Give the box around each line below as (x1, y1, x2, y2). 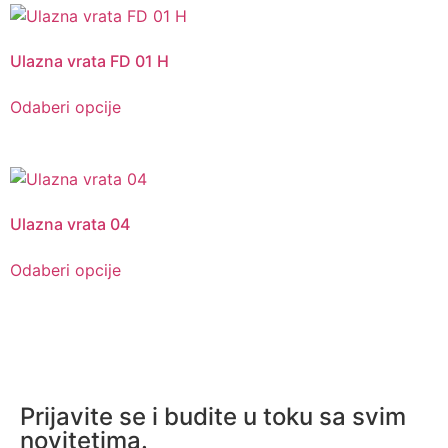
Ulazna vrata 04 (10, 213, 130, 234)
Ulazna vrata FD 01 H (10, 50, 169, 71)
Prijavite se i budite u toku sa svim (20, 402, 406, 432)
